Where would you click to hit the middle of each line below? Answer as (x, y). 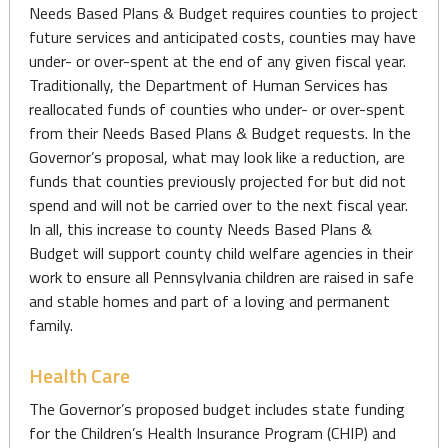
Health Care (79, 375)
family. (50, 325)
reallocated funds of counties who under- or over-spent (216, 109)
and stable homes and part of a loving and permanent (209, 301)
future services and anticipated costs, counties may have (222, 37)
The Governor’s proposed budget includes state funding (216, 409)
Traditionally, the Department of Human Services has (208, 85)
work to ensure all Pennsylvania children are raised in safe (221, 277)
